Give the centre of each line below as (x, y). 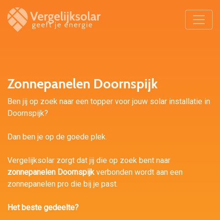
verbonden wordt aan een (138, 172)
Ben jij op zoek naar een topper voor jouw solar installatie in (109, 101)
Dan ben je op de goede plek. (57, 137)
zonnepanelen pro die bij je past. (63, 184)
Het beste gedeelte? (43, 207)
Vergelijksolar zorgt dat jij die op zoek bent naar (89, 160)
